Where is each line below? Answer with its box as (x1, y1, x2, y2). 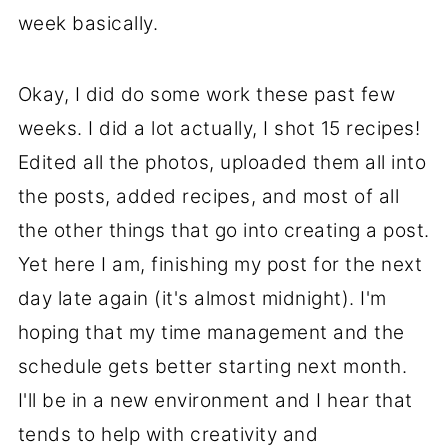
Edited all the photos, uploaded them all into (17, 150, 427, 174)
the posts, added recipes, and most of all (17, 184, 400, 208)
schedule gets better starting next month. (17, 354, 408, 378)
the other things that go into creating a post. (17, 218, 430, 242)
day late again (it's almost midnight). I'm (17, 286, 387, 310)
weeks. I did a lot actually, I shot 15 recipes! (17, 116, 421, 140)
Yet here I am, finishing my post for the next (17, 252, 423, 276)
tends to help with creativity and (17, 422, 319, 446)
